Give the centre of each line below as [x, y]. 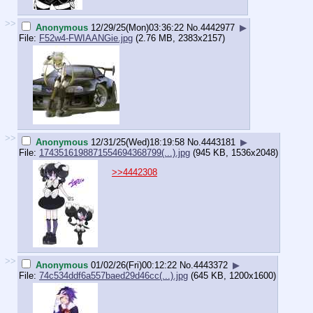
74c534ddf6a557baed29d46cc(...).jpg [114, 275]
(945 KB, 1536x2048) [234, 152]
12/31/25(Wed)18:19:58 [138, 142]
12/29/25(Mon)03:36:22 [137, 27]
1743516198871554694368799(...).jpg [115, 152]
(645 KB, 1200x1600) [232, 275]
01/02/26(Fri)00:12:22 [134, 265]
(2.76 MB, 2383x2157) [179, 38]
